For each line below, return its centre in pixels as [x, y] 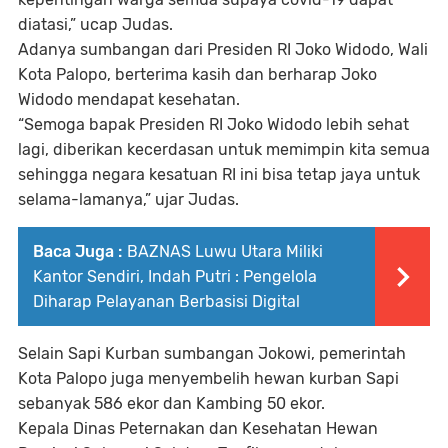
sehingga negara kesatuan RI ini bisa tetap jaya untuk [219, 174]
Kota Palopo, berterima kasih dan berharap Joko [197, 74]
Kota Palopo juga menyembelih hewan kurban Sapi [208, 378]
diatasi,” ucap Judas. [95, 24]
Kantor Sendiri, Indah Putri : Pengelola [175, 276]
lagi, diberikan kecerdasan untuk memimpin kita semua [224, 149]
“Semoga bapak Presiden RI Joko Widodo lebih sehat [213, 124]
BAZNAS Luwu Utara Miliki [225, 251]
